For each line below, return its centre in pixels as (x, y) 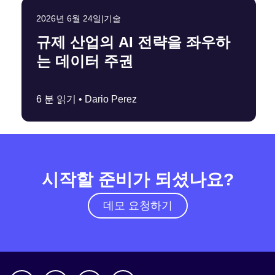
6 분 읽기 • (60, 99)
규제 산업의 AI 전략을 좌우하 (133, 42)
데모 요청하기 (137, 206)
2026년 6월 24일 (69, 19)
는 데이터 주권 (85, 61)
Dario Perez (111, 99)
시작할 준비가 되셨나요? (137, 180)
